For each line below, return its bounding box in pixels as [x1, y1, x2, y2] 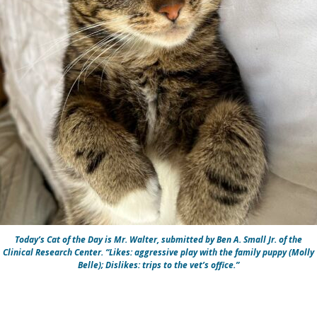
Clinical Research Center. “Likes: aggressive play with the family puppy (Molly [3, 246, 314, 258]
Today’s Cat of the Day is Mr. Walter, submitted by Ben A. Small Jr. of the [15, 233, 302, 246]
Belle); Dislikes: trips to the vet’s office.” [78, 258, 239, 271]
